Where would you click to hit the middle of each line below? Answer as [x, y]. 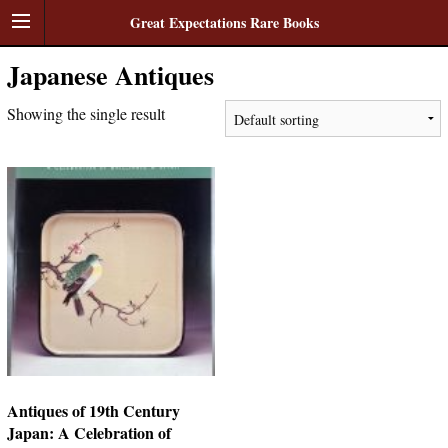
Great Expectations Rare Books [224, 22]
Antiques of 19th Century [93, 410]
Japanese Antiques [110, 75]
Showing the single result [85, 113]
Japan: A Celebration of [88, 432]
